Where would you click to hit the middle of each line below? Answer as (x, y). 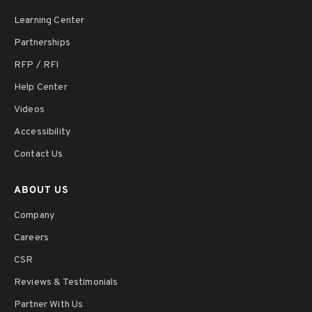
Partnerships (42, 42)
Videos (29, 109)
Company (34, 215)
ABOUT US (41, 190)
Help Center (41, 87)
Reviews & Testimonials (66, 282)
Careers (32, 237)
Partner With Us (49, 304)
